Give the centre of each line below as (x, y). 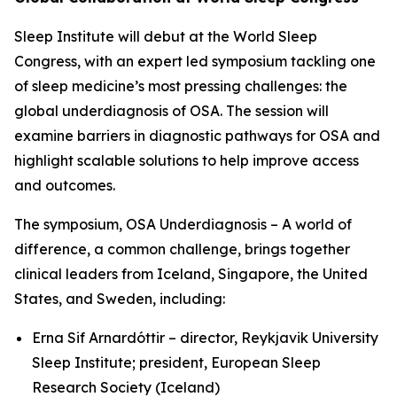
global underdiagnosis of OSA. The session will (171, 111)
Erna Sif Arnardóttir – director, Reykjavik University (205, 338)
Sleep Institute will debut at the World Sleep (166, 36)
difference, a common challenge (126, 249)
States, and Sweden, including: (120, 299)
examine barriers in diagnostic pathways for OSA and (197, 136)
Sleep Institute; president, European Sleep (176, 362)
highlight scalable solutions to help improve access (187, 160)
